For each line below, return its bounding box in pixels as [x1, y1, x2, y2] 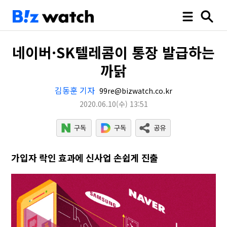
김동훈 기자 [55, 84, 95, 96]
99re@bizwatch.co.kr [97, 86, 172, 96]
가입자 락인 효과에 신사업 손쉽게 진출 [11, 151, 158, 164]
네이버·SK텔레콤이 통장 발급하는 [12, 42, 215, 62]
